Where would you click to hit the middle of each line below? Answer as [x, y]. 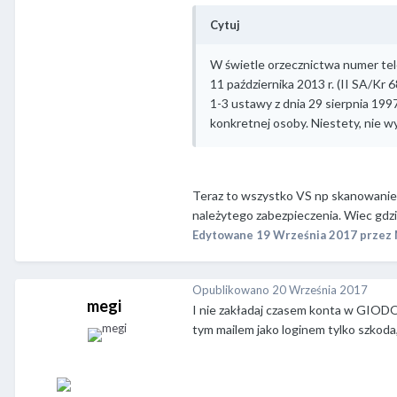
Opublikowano [232, 289]
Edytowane [224, 234]
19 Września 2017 [307, 234]
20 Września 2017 [320, 289]
